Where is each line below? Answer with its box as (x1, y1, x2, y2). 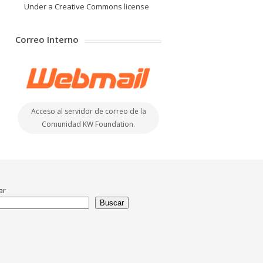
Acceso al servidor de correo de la (31, 106, 146, 116)
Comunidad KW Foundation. (42, 119, 135, 129)
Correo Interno (15, 33, 79, 45)
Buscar (100, 198, 124, 207)
